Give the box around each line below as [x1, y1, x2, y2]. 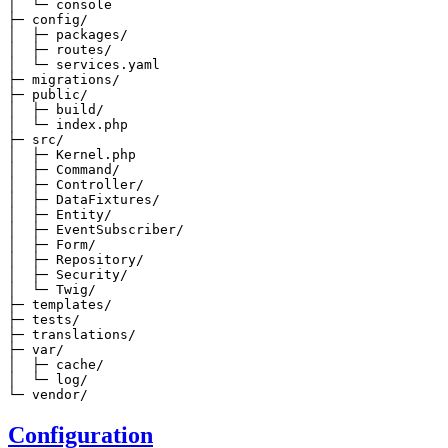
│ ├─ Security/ [8, 267, 128, 283]
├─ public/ [8, 87, 88, 103]
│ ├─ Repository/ [8, 252, 144, 268]
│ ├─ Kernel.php [8, 147, 136, 163]
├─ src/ [8, 132, 64, 148]
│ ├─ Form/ [8, 237, 96, 253]
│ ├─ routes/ [8, 42, 112, 58]
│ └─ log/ [8, 372, 88, 388]
